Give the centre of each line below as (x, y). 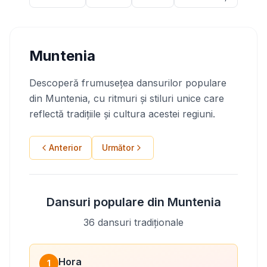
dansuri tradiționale (139, 222)
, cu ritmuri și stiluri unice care (156, 98)
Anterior (65, 148)
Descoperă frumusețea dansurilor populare (128, 83)
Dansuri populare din (107, 202)
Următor (118, 148)
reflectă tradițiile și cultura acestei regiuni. (122, 114)
